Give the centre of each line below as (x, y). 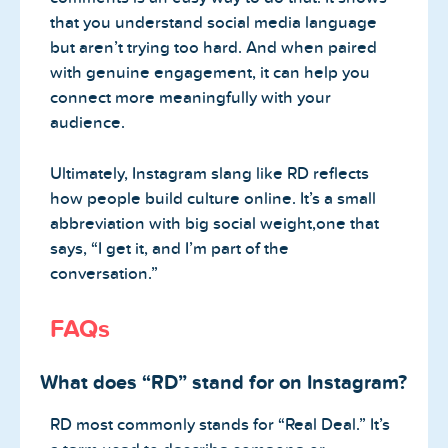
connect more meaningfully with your (190, 98)
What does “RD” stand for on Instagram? (223, 382)
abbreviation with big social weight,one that (214, 223)
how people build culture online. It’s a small (213, 198)
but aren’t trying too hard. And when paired (213, 48)
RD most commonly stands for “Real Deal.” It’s (220, 425)
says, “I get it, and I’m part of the (169, 248)
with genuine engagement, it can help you (210, 73)
